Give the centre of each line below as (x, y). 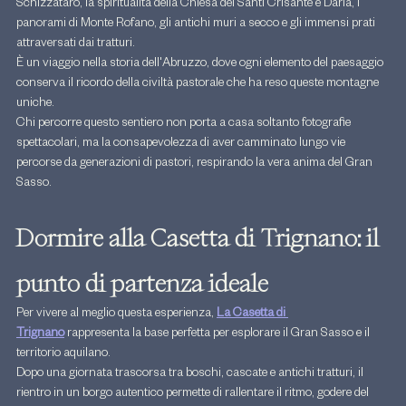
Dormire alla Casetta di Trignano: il (200, 238)
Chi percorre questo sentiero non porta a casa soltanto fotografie (185, 125)
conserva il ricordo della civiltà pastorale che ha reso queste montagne (199, 85)
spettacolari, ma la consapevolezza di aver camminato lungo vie (182, 145)
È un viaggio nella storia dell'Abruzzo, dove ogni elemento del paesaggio (201, 65)
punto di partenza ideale (142, 283)
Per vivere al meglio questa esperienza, (116, 315)
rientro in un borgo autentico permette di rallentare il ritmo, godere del (194, 395)
